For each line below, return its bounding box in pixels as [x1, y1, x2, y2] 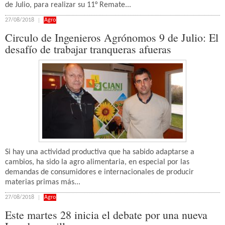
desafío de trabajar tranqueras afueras [5, 42, 171, 56]
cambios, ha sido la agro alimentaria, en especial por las [5, 158, 189, 166]
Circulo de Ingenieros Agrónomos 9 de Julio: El [5, 30, 218, 45]
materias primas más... [5, 178, 80, 186]
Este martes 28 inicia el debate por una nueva [5, 207, 207, 222]
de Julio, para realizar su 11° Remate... [5, 1, 131, 9]
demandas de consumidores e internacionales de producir [5, 168, 194, 176]
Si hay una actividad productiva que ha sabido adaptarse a [5, 148, 194, 156]
